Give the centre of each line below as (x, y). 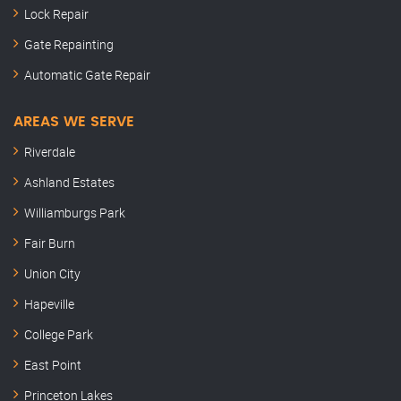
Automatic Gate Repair (87, 75)
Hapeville (49, 304)
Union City (52, 274)
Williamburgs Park (75, 213)
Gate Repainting (69, 45)
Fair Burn (50, 243)
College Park (59, 335)
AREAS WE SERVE (74, 122)
